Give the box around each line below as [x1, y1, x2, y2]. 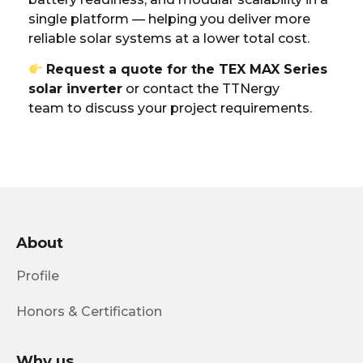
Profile [16, 267, 59, 284]
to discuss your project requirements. [64, 100, 312, 117]
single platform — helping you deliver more [28, 11, 310, 27]
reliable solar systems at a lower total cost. [28, 30, 310, 46]
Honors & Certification [16, 303, 162, 319]
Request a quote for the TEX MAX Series [46, 62, 328, 78]
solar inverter [28, 81, 122, 97]
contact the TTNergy [143, 81, 280, 97]
